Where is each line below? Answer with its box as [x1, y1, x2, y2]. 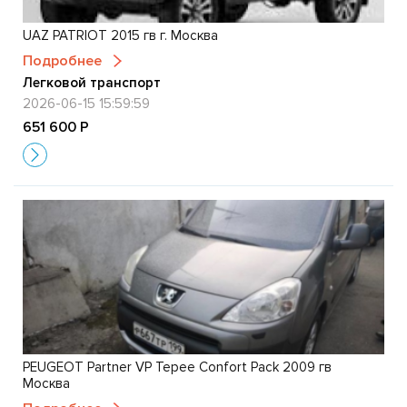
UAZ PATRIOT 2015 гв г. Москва [23, 26, 218, 44]
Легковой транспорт [23, 74, 161, 91]
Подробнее [23, 51, 102, 70]
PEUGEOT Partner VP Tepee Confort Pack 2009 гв [23, 358, 332, 375]
